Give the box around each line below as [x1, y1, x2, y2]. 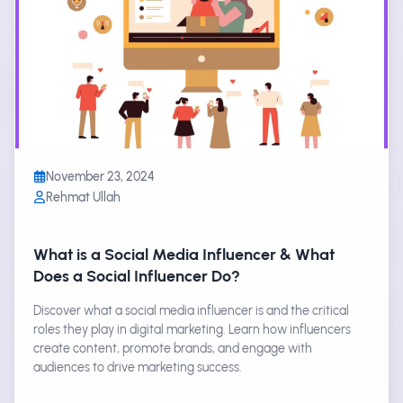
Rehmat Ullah [46, 188, 121, 205]
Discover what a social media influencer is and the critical [33, 301, 349, 318]
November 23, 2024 [46, 167, 155, 184]
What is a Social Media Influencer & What [33, 244, 335, 264]
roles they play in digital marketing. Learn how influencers [33, 320, 351, 337]
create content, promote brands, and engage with [33, 339, 312, 356]
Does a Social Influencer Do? [33, 265, 240, 285]
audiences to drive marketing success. [33, 358, 242, 375]
